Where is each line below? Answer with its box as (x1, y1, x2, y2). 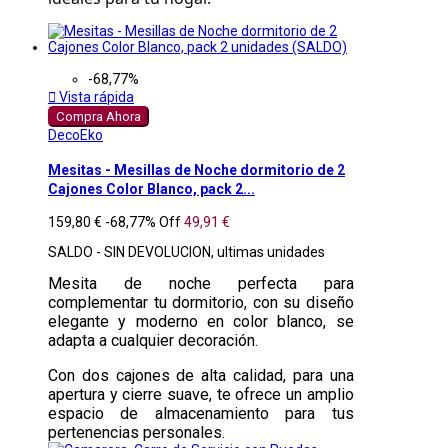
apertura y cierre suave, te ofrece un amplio (48, 384, 354, 404)
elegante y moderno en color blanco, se (48, 311, 354, 331)
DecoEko (48, 127, 103, 144)
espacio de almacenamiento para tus (48, 403, 354, 423)
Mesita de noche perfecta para (48, 273, 354, 293)
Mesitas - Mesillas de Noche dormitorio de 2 (48, 161, 345, 178)
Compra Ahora (56, 109, 141, 125)
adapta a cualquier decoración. (48, 330, 258, 350)
